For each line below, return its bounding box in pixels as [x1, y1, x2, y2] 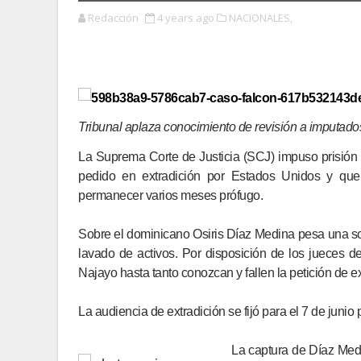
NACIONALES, [229, 10, 293, 25]
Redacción [88, 10, 139, 25]
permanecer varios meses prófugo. [78, 189, 263, 202]
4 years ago [157, 10, 214, 25]
